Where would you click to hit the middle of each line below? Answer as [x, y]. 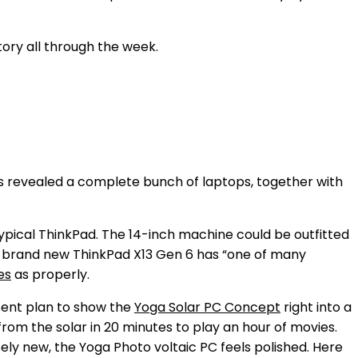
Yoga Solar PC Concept [207, 307]
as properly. [50, 274]
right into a [316, 307]
